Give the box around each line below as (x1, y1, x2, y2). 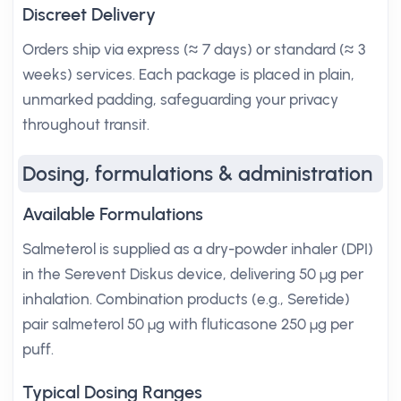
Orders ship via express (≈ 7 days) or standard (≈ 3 (22, 40, 365, 58)
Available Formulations (22, 203, 203, 225)
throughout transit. (22, 115, 149, 133)
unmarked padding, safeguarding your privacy (22, 90, 338, 108)
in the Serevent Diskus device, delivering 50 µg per (22, 265, 363, 283)
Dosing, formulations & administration (22, 161, 372, 186)
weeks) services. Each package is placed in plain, (22, 65, 354, 83)
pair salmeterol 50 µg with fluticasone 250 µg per (22, 315, 354, 333)
